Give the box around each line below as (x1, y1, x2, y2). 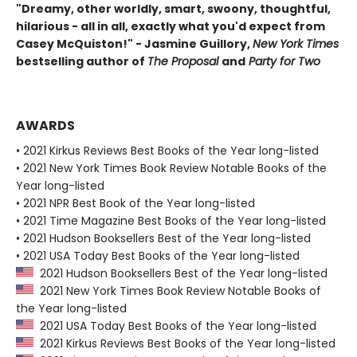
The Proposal (147, 53, 222, 69)
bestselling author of (16, 53, 147, 69)
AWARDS (16, 116, 75, 135)
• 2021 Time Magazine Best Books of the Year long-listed (16, 213, 326, 229)
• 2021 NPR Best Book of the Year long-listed (16, 195, 255, 211)
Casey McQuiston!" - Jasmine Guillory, (16, 36, 253, 52)
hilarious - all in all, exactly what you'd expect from (16, 18, 325, 34)
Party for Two (245, 53, 320, 69)
